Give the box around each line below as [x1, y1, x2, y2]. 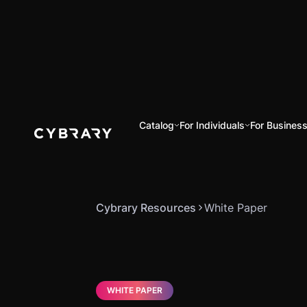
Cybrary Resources [96, 201, 196, 214]
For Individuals [180, 119, 245, 131]
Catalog [139, 119, 175, 131]
